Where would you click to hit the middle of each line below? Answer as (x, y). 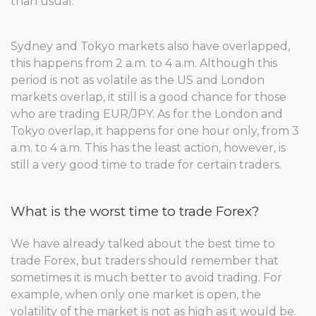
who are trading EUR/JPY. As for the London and (147, 114)
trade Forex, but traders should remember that (145, 261)
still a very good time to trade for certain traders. (146, 165)
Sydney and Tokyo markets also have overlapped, (150, 46)
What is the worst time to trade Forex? (135, 211)
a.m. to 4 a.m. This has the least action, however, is (148, 148)
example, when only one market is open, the (136, 294)
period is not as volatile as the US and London (138, 80)
